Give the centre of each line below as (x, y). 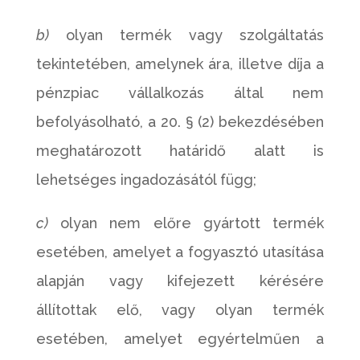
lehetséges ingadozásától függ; (146, 180)
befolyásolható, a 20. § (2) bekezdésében (180, 122)
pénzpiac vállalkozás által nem (180, 93)
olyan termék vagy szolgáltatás (186, 35)
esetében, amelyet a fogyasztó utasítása (180, 252)
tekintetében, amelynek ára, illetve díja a (180, 64)
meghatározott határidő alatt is (180, 151)
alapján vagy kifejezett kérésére (180, 281)
